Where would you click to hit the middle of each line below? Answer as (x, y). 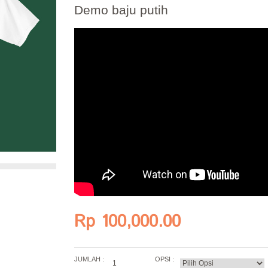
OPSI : (165, 259)
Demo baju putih (121, 10)
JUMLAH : (89, 259)
